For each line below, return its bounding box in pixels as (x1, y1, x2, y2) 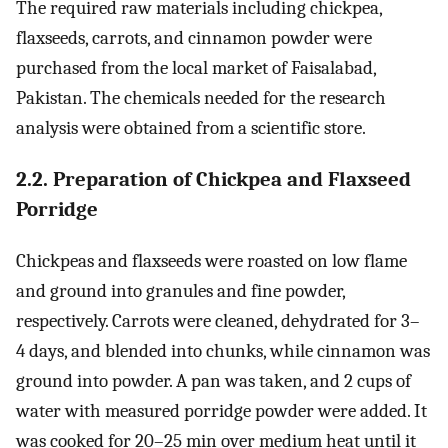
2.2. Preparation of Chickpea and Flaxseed (16, 167, 411, 192)
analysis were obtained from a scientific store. (16, 117, 366, 140)
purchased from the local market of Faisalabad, (16, 57, 376, 80)
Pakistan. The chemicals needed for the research (16, 87, 386, 110)
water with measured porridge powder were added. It (16, 399, 427, 422)
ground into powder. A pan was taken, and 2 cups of (16, 369, 411, 392)
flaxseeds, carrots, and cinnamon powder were (16, 27, 372, 50)
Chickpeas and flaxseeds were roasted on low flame (16, 249, 407, 272)
